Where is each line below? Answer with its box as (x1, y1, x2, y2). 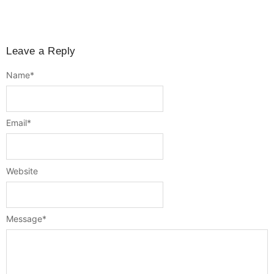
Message (6, 213, 42, 224)
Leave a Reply (6, 45, 76, 57)
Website (6, 165, 38, 176)
